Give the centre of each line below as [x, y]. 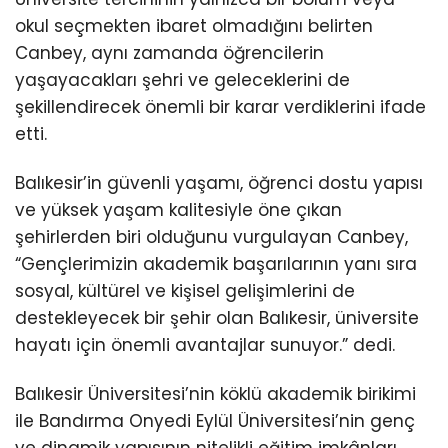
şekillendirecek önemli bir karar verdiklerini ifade [220, 106]
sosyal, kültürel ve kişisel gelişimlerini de [185, 290]
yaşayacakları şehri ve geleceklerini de [182, 79]
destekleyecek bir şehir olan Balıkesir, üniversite [217, 317]
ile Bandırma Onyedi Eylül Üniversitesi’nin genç [215, 420]
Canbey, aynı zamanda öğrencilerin [169, 52]
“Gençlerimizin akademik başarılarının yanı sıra [216, 263]
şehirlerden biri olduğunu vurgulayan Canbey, [211, 236]
